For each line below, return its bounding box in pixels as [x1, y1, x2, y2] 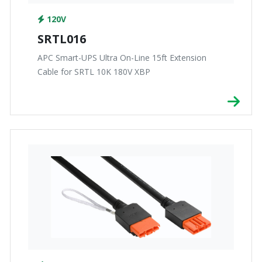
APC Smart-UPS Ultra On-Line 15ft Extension [37, 52, 206, 64]
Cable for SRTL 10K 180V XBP [37, 66, 150, 78]
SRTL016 [37, 31, 86, 47]
